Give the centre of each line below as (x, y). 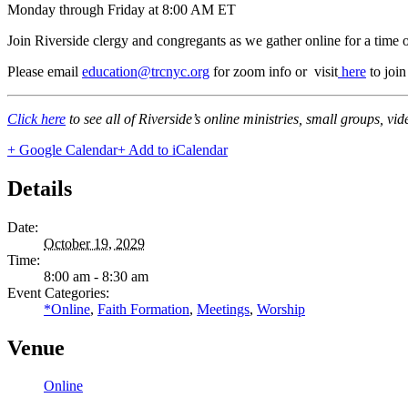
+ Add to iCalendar (173, 149)
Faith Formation (143, 309)
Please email (45, 71)
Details (40, 188)
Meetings (223, 309)
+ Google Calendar (62, 149)
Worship (281, 309)
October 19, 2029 (94, 243)
